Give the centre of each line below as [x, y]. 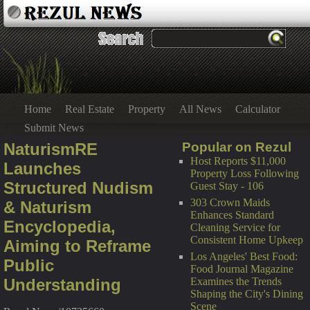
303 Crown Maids [230, 202]
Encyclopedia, [60, 227]
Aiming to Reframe [77, 246]
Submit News [54, 128]
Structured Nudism [78, 188]
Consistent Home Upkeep [247, 240]
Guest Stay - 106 [227, 186]
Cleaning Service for [235, 227]
